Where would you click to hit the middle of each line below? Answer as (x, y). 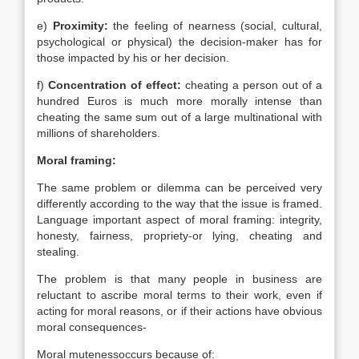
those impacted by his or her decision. (133, 58)
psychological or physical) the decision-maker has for (179, 42)
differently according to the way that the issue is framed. (179, 204)
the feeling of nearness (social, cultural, (215, 26)
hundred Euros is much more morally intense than (179, 101)
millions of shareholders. (99, 133)
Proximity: (80, 26)
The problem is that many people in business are (179, 279)
